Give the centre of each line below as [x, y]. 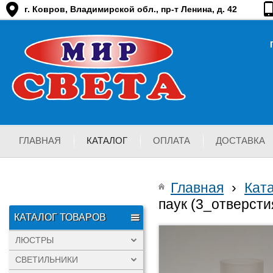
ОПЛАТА [172, 140]
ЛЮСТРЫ [34, 240]
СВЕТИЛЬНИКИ [47, 260]
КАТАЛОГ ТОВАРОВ [60, 217]
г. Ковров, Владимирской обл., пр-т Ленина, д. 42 [131, 9]
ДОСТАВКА [240, 140]
